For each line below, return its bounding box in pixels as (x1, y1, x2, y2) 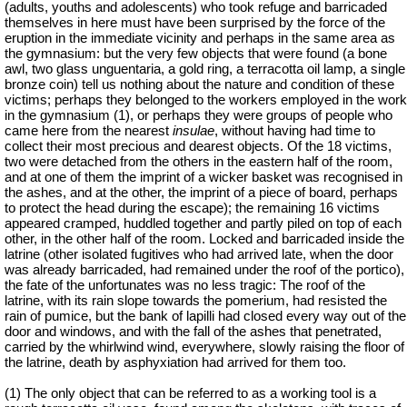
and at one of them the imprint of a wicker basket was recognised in (5, 170, 402, 185)
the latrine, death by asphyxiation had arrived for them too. (5, 355, 346, 371)
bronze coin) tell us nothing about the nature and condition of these (5, 77, 394, 93)
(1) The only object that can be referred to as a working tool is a (5, 386, 376, 402)
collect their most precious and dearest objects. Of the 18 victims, (5, 139, 392, 154)
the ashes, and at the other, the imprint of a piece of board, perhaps (5, 185, 398, 201)
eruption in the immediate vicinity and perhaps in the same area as (5, 31, 395, 46)
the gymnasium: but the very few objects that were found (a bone (5, 46, 387, 62)
